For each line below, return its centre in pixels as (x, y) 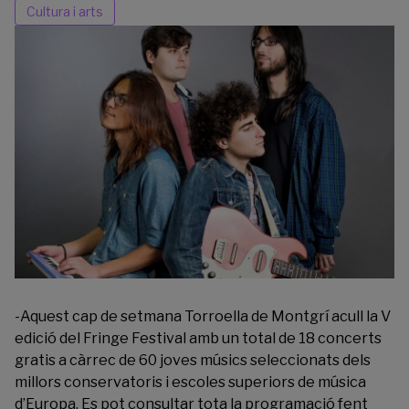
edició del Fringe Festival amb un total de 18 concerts (198, 339)
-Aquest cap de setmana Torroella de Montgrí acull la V (203, 317)
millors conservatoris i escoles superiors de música (190, 383)
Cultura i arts (65, 11)
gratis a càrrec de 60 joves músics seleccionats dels (193, 361)
